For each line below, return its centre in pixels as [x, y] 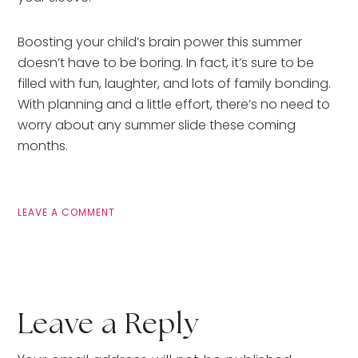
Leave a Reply [109, 324]
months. [43, 145]
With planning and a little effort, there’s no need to [174, 104]
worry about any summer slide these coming [157, 125]
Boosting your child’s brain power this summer [160, 42]
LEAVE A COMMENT [67, 212]
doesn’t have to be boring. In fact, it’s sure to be [166, 62]
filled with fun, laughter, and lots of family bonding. [175, 83]
